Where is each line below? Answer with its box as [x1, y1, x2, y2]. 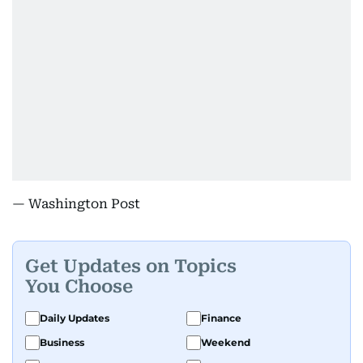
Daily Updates [40, 312, 109, 324]
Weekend [201, 336, 250, 348]
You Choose [25, 275, 133, 297]
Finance [201, 312, 241, 324]
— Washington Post [12, 196, 140, 211]
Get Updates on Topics [25, 255, 237, 276]
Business [40, 336, 84, 348]
